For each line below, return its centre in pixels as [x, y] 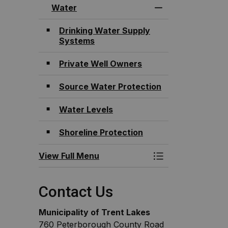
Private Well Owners [101, 64]
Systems [77, 41]
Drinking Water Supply [105, 31]
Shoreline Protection [101, 132]
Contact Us [76, 192]
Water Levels [86, 109]
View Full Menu [69, 156]
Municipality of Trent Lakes [94, 212]
